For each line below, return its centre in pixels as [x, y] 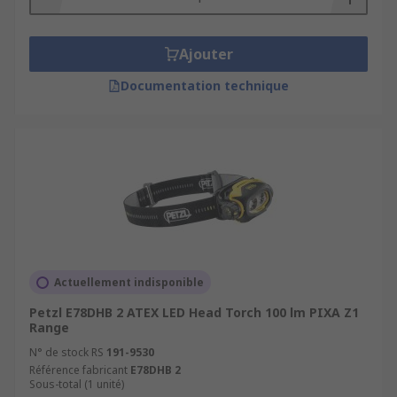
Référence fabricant [78, 370]
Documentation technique [205, 86]
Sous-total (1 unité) [77, 384]
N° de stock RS [66, 352]
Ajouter [206, 54]
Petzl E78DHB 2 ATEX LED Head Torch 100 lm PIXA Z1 [194, 312]
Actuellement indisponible [129, 282]
